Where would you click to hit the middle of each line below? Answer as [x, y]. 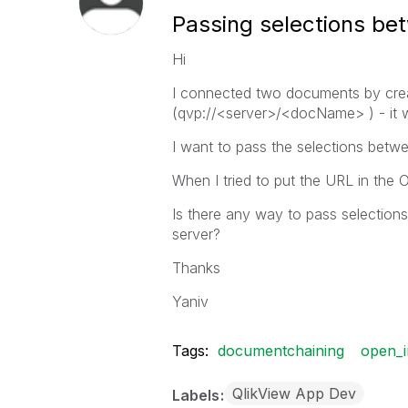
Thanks [196, 268]
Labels [197, 395]
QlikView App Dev [294, 393]
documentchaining [280, 351]
